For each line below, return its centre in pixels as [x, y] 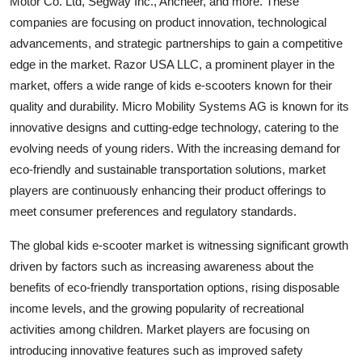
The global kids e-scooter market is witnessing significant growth [179, 245]
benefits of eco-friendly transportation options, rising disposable [175, 287]
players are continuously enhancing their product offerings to [168, 190]
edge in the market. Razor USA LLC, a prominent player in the [172, 64]
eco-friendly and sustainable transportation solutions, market [168, 169]
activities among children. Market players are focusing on [160, 329]
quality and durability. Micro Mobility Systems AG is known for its [179, 106]
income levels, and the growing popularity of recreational [157, 308]
